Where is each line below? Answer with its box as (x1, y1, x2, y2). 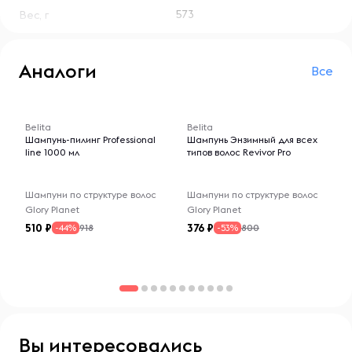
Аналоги (19, 59, 97, 82)
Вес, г (19, 8, 49, 22)
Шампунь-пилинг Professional (25, 134, 156, 145)
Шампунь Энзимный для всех (187, 134, 317, 145)
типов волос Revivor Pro (187, 146, 291, 158)
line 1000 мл (25, 146, 79, 158)
